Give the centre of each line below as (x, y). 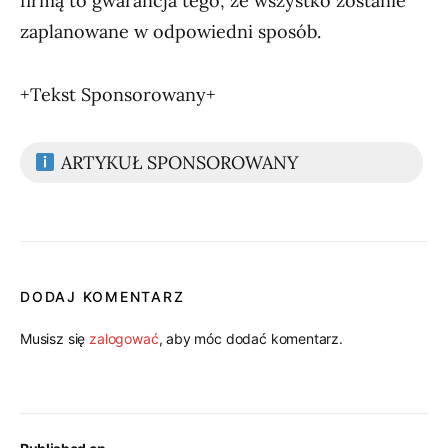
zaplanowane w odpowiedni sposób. (170, 31)
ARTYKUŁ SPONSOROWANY (176, 162)
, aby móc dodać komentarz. (250, 338)
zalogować (124, 338)
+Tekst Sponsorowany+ (118, 94)
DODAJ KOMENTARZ (102, 296)
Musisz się (55, 338)
